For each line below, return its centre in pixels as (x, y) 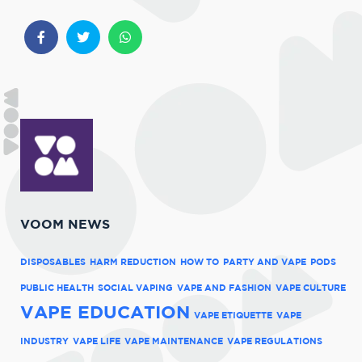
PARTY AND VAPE (265, 261)
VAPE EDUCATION (105, 311)
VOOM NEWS (65, 224)
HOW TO (200, 261)
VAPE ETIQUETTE (233, 314)
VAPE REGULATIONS (275, 340)
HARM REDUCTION (133, 261)
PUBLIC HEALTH (57, 287)
